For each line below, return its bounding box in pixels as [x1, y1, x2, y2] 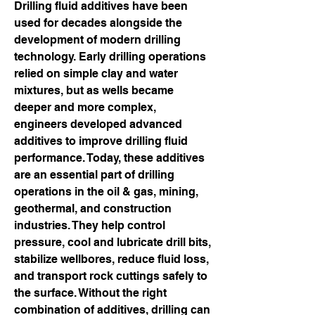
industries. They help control [14, 219, 165, 232]
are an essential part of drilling [14, 168, 174, 181]
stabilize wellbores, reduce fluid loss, [14, 252, 209, 266]
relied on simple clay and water [14, 67, 178, 80]
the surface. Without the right [14, 286, 167, 300]
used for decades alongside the [14, 16, 182, 30]
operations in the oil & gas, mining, [14, 185, 198, 198]
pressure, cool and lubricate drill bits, [14, 236, 211, 249]
